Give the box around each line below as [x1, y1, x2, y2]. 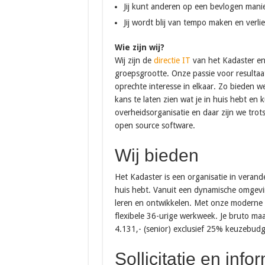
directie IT [153, 56, 190, 65]
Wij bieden [114, 146, 199, 165]
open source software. [114, 121, 195, 130]
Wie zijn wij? [114, 43, 167, 52]
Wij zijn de [114, 56, 154, 65]
